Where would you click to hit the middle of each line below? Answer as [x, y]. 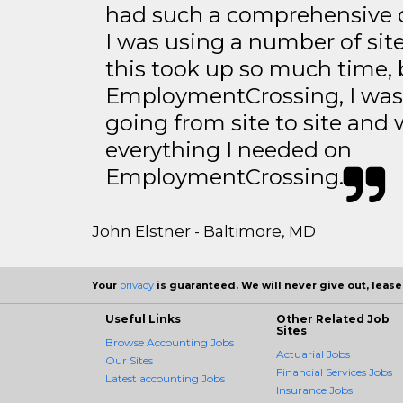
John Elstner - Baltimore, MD [204, 232]
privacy [137, 286]
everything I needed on [228, 150]
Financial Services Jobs [334, 372]
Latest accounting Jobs [165, 379]
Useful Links [143, 319]
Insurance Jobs [314, 390]
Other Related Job [333, 319]
